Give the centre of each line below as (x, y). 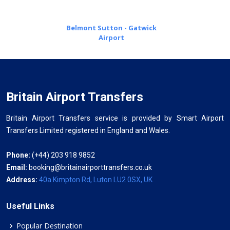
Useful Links (30, 206)
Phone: (18, 155)
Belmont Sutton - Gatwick (111, 27)
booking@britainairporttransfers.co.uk (90, 167)
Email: (17, 167)
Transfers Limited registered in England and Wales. (88, 130)
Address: (23, 179)
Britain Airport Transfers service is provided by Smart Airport (115, 118)
